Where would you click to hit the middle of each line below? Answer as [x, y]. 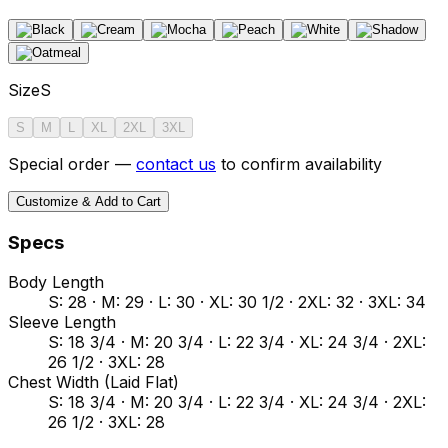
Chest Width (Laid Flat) [93, 382]
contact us [176, 163]
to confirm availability [299, 163]
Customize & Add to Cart [88, 201]
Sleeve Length [62, 322]
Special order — [72, 163]
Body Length [56, 282]
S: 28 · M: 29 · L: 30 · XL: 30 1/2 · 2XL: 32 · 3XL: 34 [237, 302]
